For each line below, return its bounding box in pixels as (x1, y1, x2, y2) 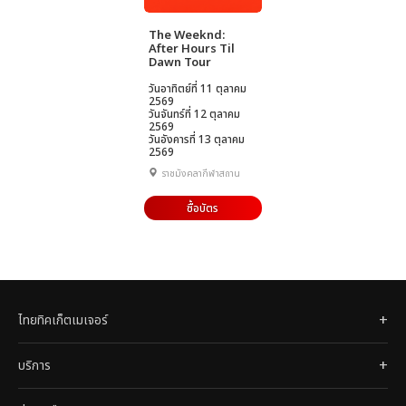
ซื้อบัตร (187, 201, 219, 217)
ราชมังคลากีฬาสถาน (162, 167, 241, 182)
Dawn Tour (149, 53, 212, 72)
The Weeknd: (149, 26, 226, 45)
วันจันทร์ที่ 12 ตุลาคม (149, 106, 241, 123)
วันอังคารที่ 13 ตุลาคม (149, 131, 246, 149)
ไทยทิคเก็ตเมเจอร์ (18, 311, 108, 331)
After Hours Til (149, 40, 236, 59)
